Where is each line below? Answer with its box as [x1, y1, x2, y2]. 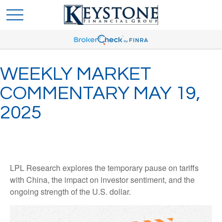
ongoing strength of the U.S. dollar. [10, 186, 131, 197]
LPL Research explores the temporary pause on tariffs [10, 162, 199, 173]
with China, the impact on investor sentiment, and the [10, 174, 195, 185]
